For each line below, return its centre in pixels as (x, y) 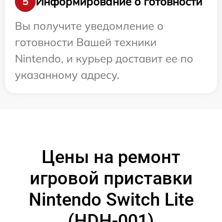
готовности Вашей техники (86, 42)
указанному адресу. (67, 75)
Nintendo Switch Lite (111, 200)
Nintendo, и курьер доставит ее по (104, 59)
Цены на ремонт (111, 157)
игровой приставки (111, 179)
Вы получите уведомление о (89, 26)
